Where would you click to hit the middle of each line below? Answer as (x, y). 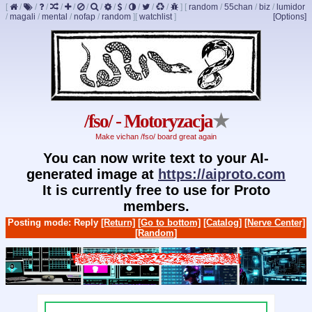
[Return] (118, 222)
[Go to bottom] (169, 222)
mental (55, 17)
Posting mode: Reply (54, 222)
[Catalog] (222, 222)
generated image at (92, 174)
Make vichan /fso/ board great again (156, 137)
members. (156, 206)
